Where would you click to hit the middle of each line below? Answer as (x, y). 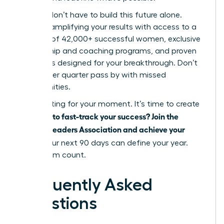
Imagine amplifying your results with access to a (107, 27)
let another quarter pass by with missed (92, 75)
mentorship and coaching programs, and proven (107, 51)
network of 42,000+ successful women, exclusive (109, 39)
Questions (58, 203)
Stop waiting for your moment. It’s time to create (109, 104)
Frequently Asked (85, 185)
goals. (30, 142)
